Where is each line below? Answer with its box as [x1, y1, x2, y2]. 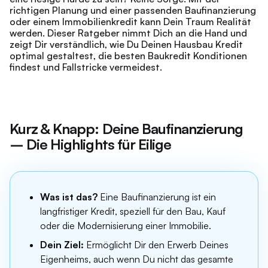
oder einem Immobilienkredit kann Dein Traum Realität [10, 16, 251, 28]
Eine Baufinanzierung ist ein [98, 191, 216, 203]
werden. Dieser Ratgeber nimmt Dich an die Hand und [10, 27, 247, 39]
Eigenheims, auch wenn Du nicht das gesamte [40, 253, 233, 265]
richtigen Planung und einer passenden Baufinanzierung [10, 4, 256, 16]
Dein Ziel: [40, 239, 84, 251]
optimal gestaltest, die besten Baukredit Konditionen [10, 50, 247, 62]
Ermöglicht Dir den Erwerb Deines [84, 239, 229, 251]
